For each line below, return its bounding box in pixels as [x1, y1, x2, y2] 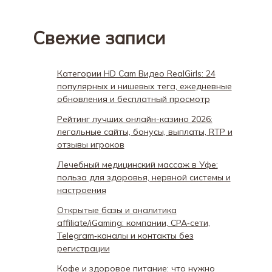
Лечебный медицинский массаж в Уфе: [56, 158, 218, 170]
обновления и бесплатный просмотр [56, 93, 210, 104]
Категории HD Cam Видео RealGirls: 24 [56, 67, 216, 79]
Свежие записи [32, 26, 165, 49]
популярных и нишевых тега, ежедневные [56, 80, 232, 92]
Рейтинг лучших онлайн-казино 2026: [56, 113, 212, 124]
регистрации [56, 242, 110, 254]
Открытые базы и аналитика [56, 204, 177, 216]
